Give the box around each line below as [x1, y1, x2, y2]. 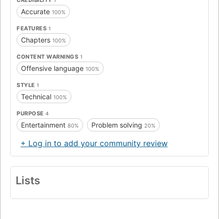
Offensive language [21, 64, 86, 72]
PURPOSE [17, 109, 45, 117]
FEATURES [17, 24, 48, 32]
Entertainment [21, 120, 67, 129]
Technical [21, 92, 53, 101]
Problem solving [91, 120, 144, 129]
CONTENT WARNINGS [17, 53, 80, 60]
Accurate [21, 7, 52, 16]
